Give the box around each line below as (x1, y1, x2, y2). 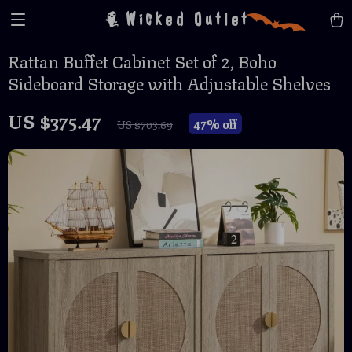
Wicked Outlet (125, 8, 251, 31)
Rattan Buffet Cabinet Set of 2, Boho (8, 46, 277, 74)
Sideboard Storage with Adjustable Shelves (8, 68, 331, 96)
